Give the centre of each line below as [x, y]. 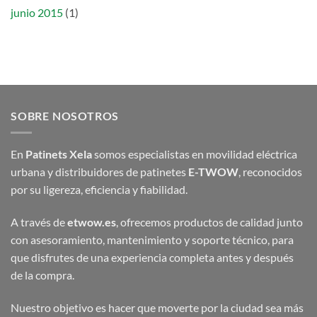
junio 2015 [37, 12]
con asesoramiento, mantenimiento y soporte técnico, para [152, 240]
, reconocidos [270, 172]
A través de [39, 222]
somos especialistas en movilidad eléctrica [195, 154]
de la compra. [42, 275]
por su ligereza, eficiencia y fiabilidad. [99, 190]
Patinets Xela [59, 154]
